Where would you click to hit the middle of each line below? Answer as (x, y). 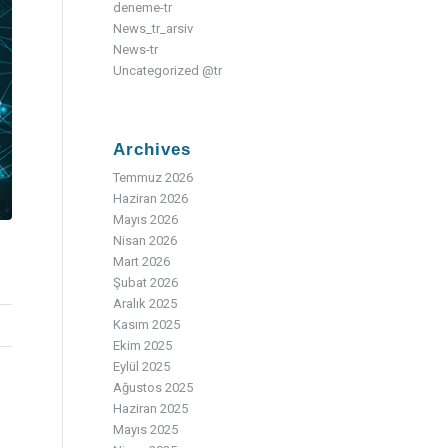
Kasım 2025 (147, 324)
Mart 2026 (142, 261)
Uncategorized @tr (168, 70)
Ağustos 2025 (153, 387)
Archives (152, 149)
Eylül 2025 (142, 366)
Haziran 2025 (151, 408)
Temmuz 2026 (153, 177)
